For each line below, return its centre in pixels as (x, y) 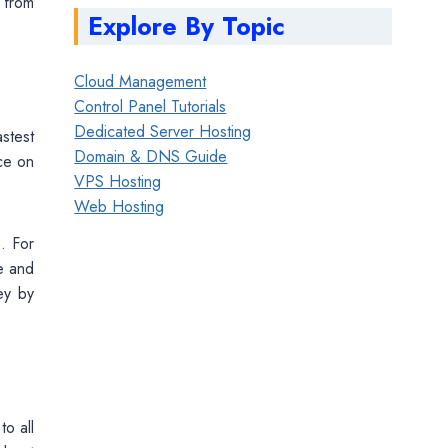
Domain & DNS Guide (151, 156)
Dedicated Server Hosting (163, 131)
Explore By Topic (187, 25)
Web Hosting (119, 206)
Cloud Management (140, 81)
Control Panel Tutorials (150, 106)
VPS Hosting (118, 181)
